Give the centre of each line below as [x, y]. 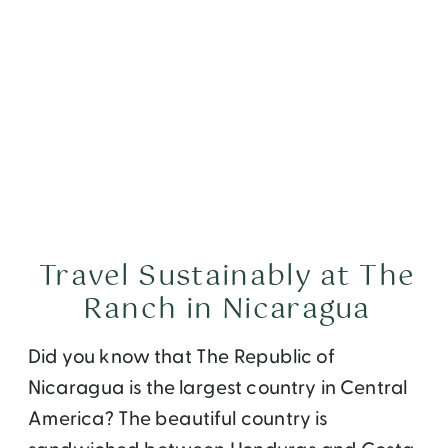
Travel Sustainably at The [227, 277]
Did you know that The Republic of [181, 357]
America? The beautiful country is [178, 419]
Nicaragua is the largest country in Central [218, 388]
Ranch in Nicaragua [227, 311]
